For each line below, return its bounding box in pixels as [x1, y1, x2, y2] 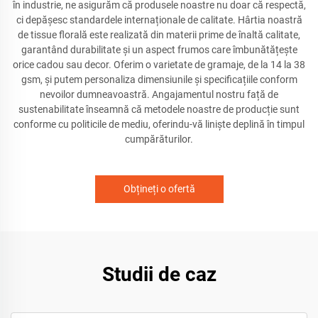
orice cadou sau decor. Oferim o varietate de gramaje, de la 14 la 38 [13, 59, 305, 70]
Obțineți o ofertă [123, 183, 195, 194]
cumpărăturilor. [125, 133, 193, 145]
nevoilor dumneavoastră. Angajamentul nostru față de [40, 89, 278, 100]
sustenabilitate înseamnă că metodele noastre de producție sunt [18, 104, 300, 115]
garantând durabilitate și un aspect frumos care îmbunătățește [21, 44, 297, 55]
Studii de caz [102, 263, 216, 286]
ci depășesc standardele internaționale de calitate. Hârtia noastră [16, 14, 302, 26]
